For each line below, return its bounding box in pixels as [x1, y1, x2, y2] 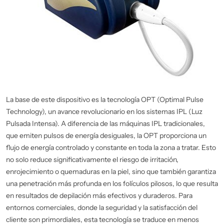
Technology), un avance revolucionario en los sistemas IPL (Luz [6, 107, 202, 116]
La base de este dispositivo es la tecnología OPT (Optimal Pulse [6, 95, 203, 104]
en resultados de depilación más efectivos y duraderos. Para [6, 191, 192, 200]
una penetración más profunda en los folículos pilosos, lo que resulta [6, 179, 218, 188]
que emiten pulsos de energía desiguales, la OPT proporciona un [6, 131, 206, 140]
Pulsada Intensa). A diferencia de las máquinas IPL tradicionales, [6, 119, 205, 128]
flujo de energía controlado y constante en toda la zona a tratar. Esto [6, 143, 216, 152]
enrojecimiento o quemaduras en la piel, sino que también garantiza [6, 167, 216, 176]
